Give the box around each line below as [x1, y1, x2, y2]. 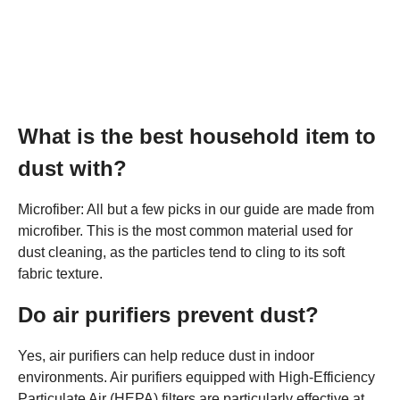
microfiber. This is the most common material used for [18, 223, 353, 239]
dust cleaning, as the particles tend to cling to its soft [18, 245, 345, 261]
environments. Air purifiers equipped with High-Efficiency [18, 370, 375, 386]
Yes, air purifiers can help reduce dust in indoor [18, 348, 314, 364]
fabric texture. [18, 266, 103, 282]
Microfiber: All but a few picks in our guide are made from [18, 202, 374, 218]
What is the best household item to [18, 124, 376, 149]
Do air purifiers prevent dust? [18, 303, 319, 328]
